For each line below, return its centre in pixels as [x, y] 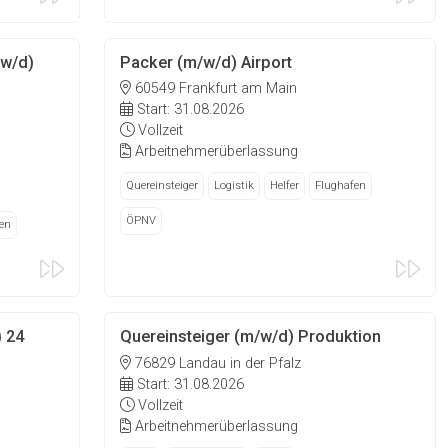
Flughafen [341, 186]
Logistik [234, 186]
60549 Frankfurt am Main [214, 89]
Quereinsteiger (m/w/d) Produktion [251, 337]
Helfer [285, 186]
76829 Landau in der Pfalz [216, 363]
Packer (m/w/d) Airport [206, 62]
